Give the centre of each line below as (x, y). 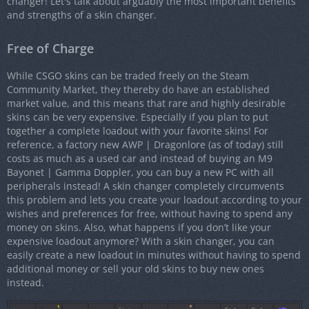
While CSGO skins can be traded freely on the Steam (128, 76)
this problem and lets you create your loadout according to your (154, 200)
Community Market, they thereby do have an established (138, 90)
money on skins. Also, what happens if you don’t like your (139, 228)
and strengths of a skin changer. (82, 15)
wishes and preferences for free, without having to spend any (150, 214)
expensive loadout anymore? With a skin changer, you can (141, 241)
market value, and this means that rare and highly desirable (146, 103)
